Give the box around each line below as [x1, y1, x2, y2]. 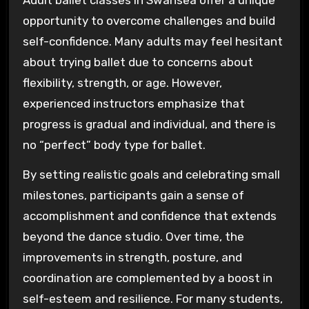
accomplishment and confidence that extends [22, 208, 277, 223]
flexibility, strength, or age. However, [22, 76, 222, 90]
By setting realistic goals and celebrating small [22, 167, 280, 181]
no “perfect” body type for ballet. [22, 138, 206, 152]
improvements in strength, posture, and [22, 250, 242, 264]
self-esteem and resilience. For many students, [22, 291, 283, 306]
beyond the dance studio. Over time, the [22, 229, 244, 243]
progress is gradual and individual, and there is [22, 117, 276, 132]
